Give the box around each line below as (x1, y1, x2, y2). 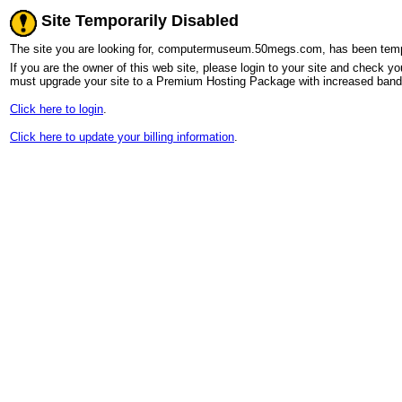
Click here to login (10, 102, 103, 116)
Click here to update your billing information (10, 130, 234, 144)
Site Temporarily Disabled (37, 12, 239, 31)
